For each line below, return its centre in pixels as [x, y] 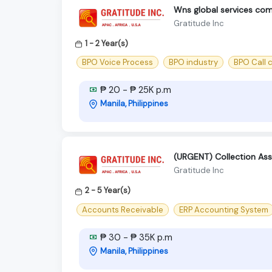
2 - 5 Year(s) [108, 191]
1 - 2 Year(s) [107, 44]
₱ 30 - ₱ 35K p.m [135, 237]
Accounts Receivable [123, 209]
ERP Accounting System [224, 209]
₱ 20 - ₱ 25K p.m [134, 90]
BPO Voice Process [117, 63]
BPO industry [193, 63]
